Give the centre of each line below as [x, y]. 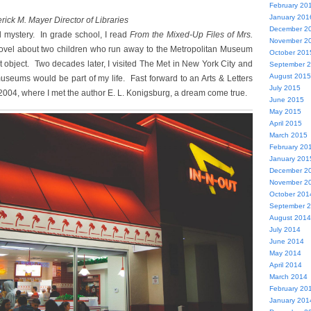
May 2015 [285, 111]
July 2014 [285, 229]
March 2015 [288, 135]
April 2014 [285, 265]
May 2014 [285, 253]
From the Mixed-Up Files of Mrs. [191, 35]
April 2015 [285, 123]
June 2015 [286, 100]
